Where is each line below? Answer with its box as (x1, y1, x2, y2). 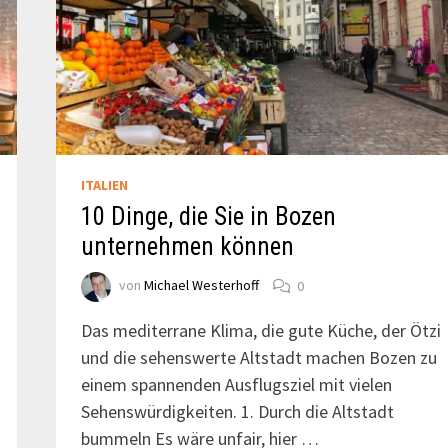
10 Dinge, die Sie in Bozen (80, 202, 336, 232)
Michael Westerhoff (143, 276, 259, 295)
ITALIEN (80, 176, 128, 195)
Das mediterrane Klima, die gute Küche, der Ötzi (80, 319, 441, 343)
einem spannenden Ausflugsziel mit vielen (80, 373, 392, 397)
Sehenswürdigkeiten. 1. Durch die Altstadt (80, 400, 394, 424)
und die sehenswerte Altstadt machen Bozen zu (80, 346, 437, 370)
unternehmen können (80, 232, 294, 262)
